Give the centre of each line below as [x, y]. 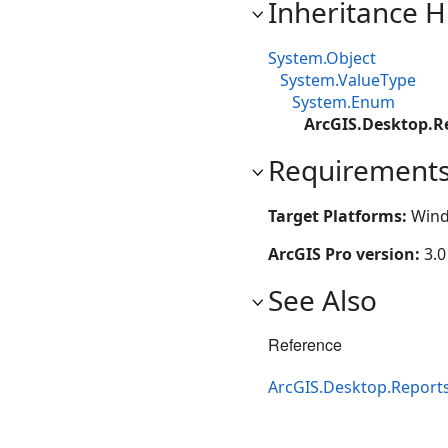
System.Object [322, 58]
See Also [322, 300]
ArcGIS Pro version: [346, 254]
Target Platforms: [339, 216]
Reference [305, 344]
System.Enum [343, 102]
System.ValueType [348, 80]
